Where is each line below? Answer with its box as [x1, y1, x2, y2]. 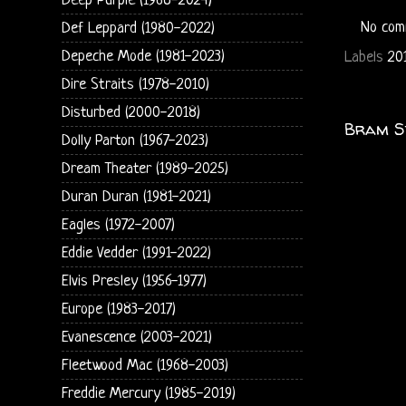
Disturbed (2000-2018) [61, 103, 200, 121]
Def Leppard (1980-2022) [61, 19, 215, 37]
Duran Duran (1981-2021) [61, 188, 211, 206]
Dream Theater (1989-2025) [61, 159, 228, 178]
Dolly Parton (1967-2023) [61, 131, 208, 150]
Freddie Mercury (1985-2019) [61, 384, 236, 402]
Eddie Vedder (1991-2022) [61, 244, 211, 262]
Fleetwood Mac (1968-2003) [61, 356, 228, 374]
